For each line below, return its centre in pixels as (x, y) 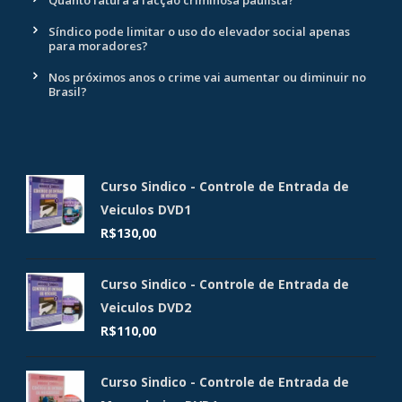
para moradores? (100, 45)
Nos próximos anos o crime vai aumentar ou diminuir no (207, 77)
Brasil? (68, 91)
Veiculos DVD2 (146, 307)
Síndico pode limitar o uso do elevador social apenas (199, 31)
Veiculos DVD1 (146, 209)
